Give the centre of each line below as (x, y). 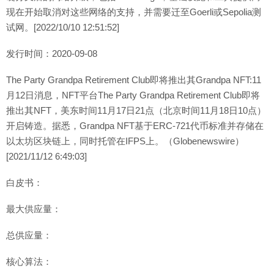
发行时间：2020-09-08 (52, 54)
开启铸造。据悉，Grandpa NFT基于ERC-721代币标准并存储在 (135, 126)
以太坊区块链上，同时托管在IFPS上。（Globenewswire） (125, 141)
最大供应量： (34, 209)
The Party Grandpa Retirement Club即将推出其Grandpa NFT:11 (134, 80)
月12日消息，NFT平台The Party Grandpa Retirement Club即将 (133, 95)
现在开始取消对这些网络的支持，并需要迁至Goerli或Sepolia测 (134, 12)
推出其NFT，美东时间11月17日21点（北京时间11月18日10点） (136, 110)
